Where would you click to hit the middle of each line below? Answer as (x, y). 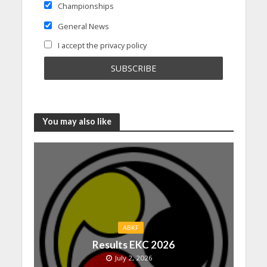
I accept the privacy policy (101, 45)
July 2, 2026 (134, 258)
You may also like (77, 122)
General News (82, 27)
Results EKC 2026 (133, 245)
